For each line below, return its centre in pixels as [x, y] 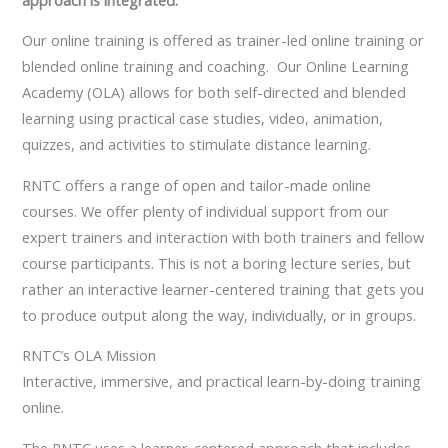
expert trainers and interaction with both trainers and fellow [223, 236]
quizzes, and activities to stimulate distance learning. [199, 144]
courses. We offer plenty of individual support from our [206, 210]
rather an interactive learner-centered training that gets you [223, 288]
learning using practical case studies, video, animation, [203, 118]
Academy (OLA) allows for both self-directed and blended [214, 92]
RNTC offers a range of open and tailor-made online [197, 184]
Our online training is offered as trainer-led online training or [223, 40]
